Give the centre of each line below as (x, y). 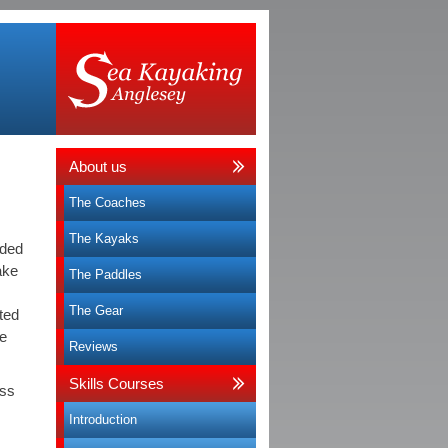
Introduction (103, 419)
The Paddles (105, 274)
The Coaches (107, 202)
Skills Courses (116, 383)
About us (98, 166)
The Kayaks (104, 238)
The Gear (96, 310)
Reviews (93, 346)
